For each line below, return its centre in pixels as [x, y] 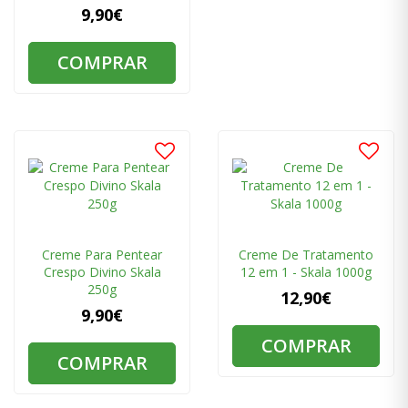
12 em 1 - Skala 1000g [306, 272]
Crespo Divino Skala [102, 272]
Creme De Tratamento [306, 255]
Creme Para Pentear [102, 255]
